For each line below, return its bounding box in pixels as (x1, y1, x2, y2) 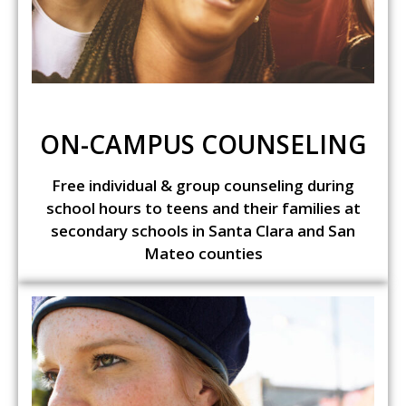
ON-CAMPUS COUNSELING (40, 127, 366, 162)
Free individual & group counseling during (52, 175, 354, 197)
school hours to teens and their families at (45, 198, 361, 219)
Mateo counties (143, 243, 263, 265)
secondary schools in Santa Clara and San (51, 220, 355, 242)
